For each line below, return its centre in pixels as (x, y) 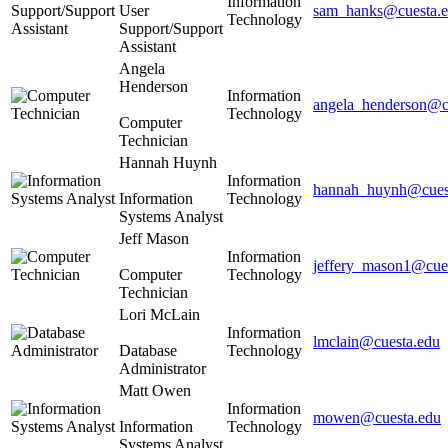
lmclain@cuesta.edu (376, 341)
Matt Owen (155, 390)
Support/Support (171, 28)
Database (148, 350)
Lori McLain (159, 314)
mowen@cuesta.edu (377, 417)
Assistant (147, 46)
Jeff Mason (154, 238)
